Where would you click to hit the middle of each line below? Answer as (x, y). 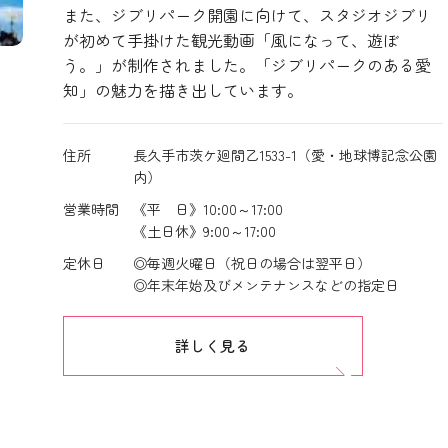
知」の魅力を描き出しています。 (182, 90)
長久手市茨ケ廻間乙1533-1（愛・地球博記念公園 (284, 155)
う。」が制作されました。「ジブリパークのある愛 (246, 65)
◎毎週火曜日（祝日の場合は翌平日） (251, 263)
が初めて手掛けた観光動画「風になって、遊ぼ (230, 40)
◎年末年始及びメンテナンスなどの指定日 (265, 285)
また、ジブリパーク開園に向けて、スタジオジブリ (246, 15)
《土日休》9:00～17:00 (204, 231)
